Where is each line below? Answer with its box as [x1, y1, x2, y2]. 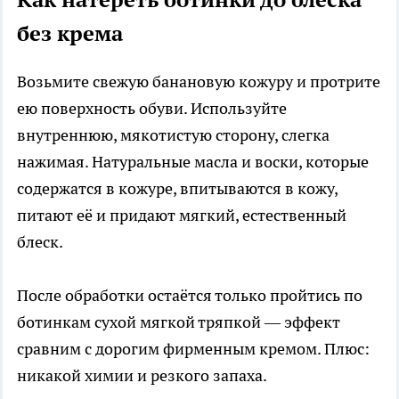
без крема [17, 19, 123, 47]
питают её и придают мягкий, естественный [17, 204, 346, 225]
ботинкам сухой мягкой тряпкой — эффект [17, 311, 340, 332]
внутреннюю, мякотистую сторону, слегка [17, 124, 330, 145]
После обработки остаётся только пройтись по [17, 284, 362, 305]
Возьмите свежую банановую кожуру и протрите [17, 70, 380, 92]
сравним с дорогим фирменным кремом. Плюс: [17, 338, 370, 359]
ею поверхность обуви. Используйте [17, 97, 287, 118]
